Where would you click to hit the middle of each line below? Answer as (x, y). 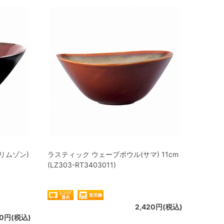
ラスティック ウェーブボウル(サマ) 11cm (113, 154)
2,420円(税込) (159, 207)
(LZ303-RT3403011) (82, 165)
